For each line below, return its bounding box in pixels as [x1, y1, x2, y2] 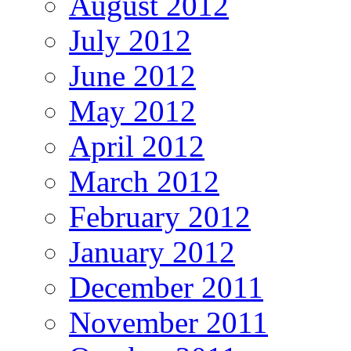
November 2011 [69, 306, 268, 340]
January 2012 [69, 235, 235, 270]
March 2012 [69, 165, 219, 199]
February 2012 [69, 200, 251, 234]
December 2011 [69, 270, 263, 305]
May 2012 [69, 94, 196, 128]
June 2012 [69, 59, 196, 93]
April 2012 [69, 129, 204, 164]
